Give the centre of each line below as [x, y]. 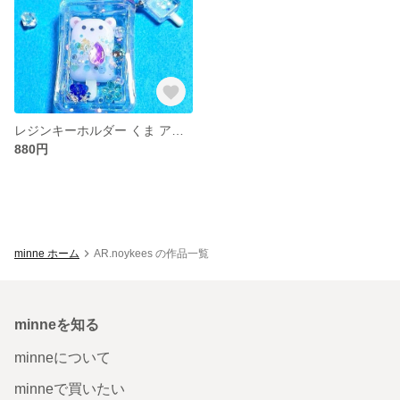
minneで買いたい [70, 388]
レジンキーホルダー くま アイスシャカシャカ [178, 130]
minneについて [62, 357]
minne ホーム [47, 253]
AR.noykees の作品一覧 [151, 253]
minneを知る [57, 324]
